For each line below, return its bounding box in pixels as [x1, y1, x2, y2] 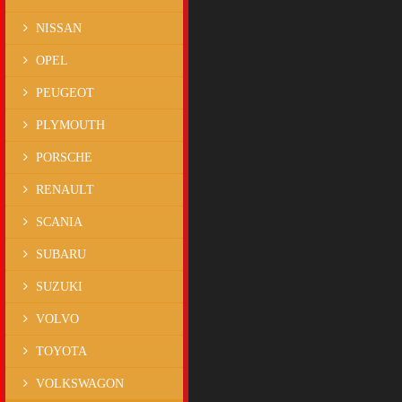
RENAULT [36, 183, 94, 197]
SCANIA [36, 215, 83, 229]
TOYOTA [36, 345, 87, 358]
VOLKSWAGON [36, 377, 124, 390]
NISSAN [36, 22, 82, 35]
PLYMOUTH [36, 118, 105, 132]
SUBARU [36, 248, 86, 261]
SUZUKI [36, 280, 83, 293]
